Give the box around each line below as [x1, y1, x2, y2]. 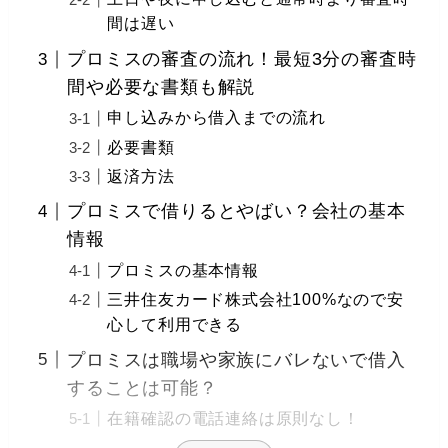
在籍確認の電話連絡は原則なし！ [107, 408, 360, 427]
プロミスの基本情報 [107, 260, 259, 279]
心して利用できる [107, 314, 242, 333]
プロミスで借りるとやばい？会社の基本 [67, 201, 406, 222]
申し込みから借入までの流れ [107, 108, 326, 127]
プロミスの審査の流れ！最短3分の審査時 [67, 49, 417, 70]
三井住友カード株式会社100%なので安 [107, 289, 404, 308]
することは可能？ [67, 377, 218, 398]
